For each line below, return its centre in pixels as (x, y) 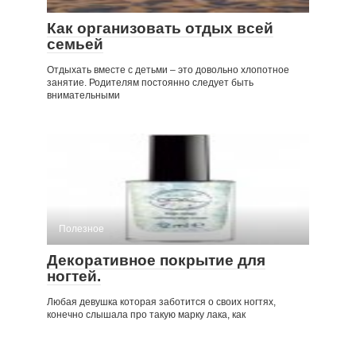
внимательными (83, 95)
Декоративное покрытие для (156, 260)
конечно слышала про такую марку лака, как (146, 314)
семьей (75, 44)
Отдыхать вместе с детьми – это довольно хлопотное (168, 70)
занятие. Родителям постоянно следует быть (150, 82)
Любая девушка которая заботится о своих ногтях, (161, 302)
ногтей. (74, 276)
